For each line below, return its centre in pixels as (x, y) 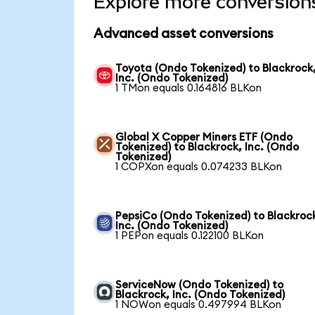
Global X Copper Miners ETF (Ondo (204, 137)
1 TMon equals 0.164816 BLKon (189, 88)
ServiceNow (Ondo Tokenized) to (200, 285)
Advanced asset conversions (183, 34)
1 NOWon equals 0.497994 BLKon (199, 305)
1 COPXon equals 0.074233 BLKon (199, 167)
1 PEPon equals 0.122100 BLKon (190, 236)
